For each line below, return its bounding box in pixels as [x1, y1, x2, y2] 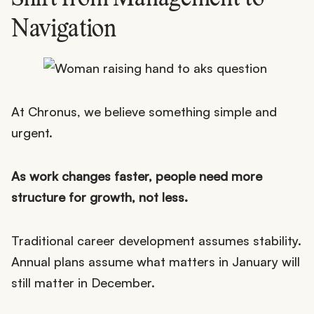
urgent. [11, 124, 53, 140]
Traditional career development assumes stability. [11, 232, 301, 248]
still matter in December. [11, 274, 155, 290]
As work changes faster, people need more [11, 168, 262, 184]
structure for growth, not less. [11, 189, 188, 205]
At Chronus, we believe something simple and [11, 103, 277, 119]
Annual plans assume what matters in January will [11, 253, 300, 269]
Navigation [11, 18, 116, 42]
